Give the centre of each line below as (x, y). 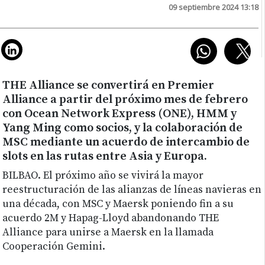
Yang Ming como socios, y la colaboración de (123, 128)
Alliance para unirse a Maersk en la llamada (108, 233)
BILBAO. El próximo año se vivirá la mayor (103, 176)
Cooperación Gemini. (54, 247)
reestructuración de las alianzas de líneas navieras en (132, 190)
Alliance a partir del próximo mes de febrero (125, 100)
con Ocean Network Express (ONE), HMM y (120, 114)
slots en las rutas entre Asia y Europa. (105, 157)
